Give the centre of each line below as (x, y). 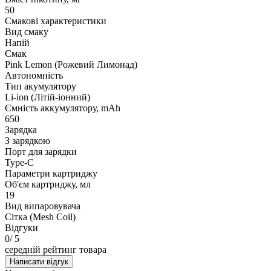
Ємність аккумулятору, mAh (63, 108)
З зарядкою (28, 140)
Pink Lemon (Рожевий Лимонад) (71, 64)
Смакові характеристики (56, 21)
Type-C (19, 162)
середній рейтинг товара (56, 249)
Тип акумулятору (41, 86)
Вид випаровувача (43, 206)
